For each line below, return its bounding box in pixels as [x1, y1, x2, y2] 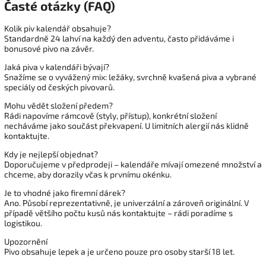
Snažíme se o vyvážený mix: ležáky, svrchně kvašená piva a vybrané [4, 72, 256, 83]
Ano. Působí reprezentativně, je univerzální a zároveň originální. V [4, 198, 249, 208]
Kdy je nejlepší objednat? [4, 149, 98, 160]
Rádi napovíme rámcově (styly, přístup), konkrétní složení [4, 110, 217, 121]
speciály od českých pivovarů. [4, 82, 115, 93]
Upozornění [4, 236, 47, 247]
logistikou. [4, 218, 42, 229]
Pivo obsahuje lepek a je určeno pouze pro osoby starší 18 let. [4, 246, 235, 257]
